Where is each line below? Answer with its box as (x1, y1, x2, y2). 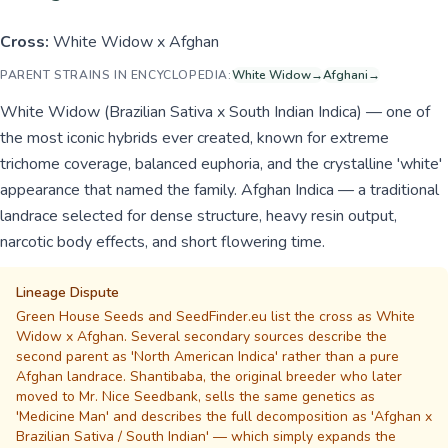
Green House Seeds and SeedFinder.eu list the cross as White (16, 307, 415, 326)
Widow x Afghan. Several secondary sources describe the (16, 327, 387, 346)
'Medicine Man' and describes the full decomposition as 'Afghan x (16, 407, 432, 426)
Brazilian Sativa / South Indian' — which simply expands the (16, 427, 396, 446)
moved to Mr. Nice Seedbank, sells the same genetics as (16, 387, 375, 406)
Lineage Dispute (16, 283, 119, 302)
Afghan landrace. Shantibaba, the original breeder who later (16, 367, 402, 386)
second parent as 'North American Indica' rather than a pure (16, 347, 399, 366)
